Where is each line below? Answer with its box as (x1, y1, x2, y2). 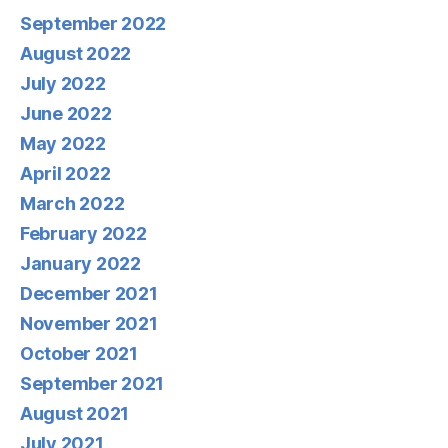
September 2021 (20, 372, 165, 394)
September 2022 (20, 12, 167, 34)
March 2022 (20, 192, 125, 214)
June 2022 (20, 102, 112, 124)
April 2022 (20, 162, 111, 184)
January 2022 (20, 252, 141, 274)
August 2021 (20, 402, 130, 424)
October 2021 (20, 342, 138, 364)
